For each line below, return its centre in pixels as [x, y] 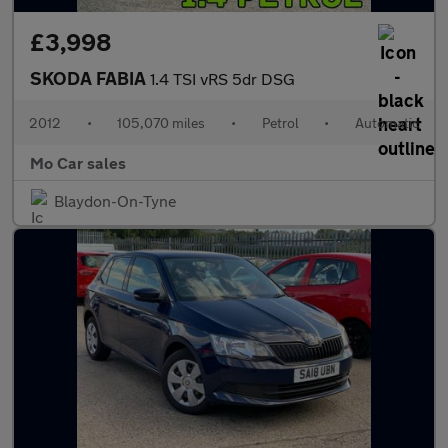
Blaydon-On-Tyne [115, 200]
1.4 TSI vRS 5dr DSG [222, 78]
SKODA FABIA [90, 78]
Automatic [386, 122]
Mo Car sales [78, 162]
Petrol [280, 122]
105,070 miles [161, 122]
